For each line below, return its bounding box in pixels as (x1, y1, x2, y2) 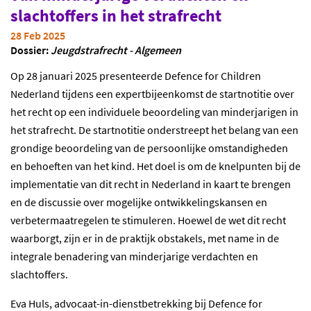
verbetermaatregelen (10, 213, 109, 227)
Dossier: (10, 43, 51, 57)
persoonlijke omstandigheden (147, 141, 288, 155)
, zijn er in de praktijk (59, 231, 158, 245)
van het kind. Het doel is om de (75, 159, 219, 173)
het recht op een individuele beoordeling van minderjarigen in (10, 105, 299, 119)
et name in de (217, 231, 279, 245)
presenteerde (99, 69, 165, 83)
